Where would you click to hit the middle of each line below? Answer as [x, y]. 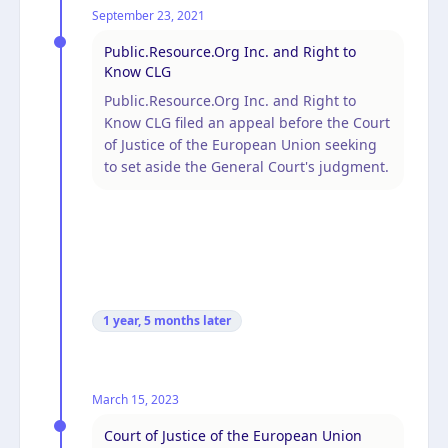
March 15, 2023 [135, 399]
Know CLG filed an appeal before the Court [247, 122]
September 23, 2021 [148, 15]
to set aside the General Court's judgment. [246, 166]
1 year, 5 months [151, 320]
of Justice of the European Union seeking [240, 144]
